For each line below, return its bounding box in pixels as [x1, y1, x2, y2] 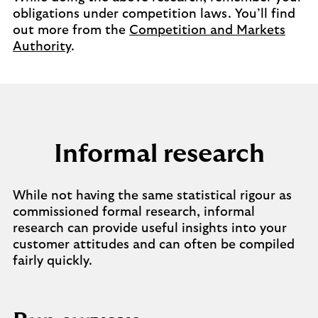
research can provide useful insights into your [13, 222, 287, 235]
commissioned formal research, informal [13, 206, 255, 219]
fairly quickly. [13, 255, 92, 268]
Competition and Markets [129, 24, 285, 37]
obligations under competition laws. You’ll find [13, 8, 295, 21]
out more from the [13, 24, 129, 37]
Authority [13, 40, 71, 53]
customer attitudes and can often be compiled [13, 238, 295, 251]
